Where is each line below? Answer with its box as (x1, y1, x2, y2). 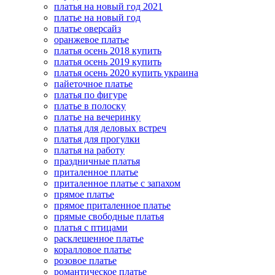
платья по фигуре (54, 90, 127, 101)
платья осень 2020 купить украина (54, 68, 198, 79)
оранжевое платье (54, 34, 129, 45)
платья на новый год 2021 (54, 1, 163, 12)
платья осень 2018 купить (54, 45, 161, 56)
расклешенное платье (54, 233, 144, 244)
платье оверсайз (54, 23, 121, 34)
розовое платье (54, 255, 117, 266)
